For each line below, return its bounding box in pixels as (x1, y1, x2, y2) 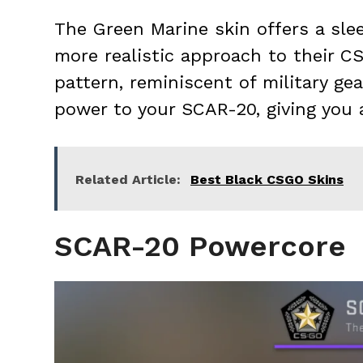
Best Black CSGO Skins (190, 172, 344, 188)
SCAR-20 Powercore (54, 229, 346, 264)
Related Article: (75, 172, 181, 188)
